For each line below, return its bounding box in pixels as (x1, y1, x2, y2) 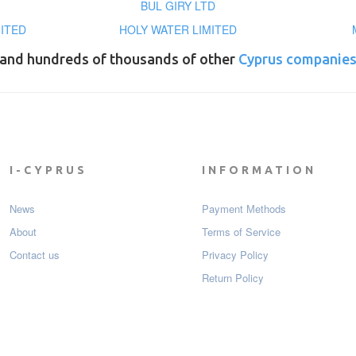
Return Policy (202, 270, 264, 286)
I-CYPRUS (9, 164, 87, 177)
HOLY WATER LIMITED (118, 21, 237, 38)
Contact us (9, 247, 60, 263)
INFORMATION (202, 164, 316, 177)
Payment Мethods (202, 201, 286, 217)
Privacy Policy (202, 247, 269, 263)
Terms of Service (202, 224, 281, 240)
